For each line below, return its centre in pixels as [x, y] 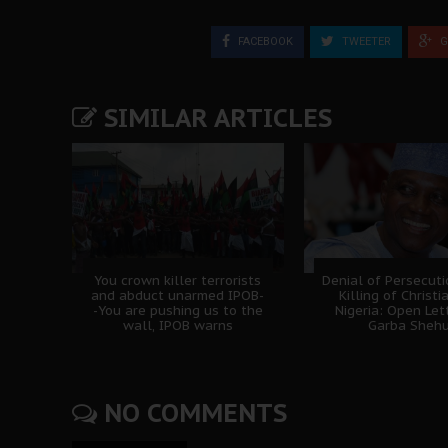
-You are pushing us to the [177, 310]
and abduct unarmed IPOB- [178, 295]
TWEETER [365, 41]
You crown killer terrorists [178, 280]
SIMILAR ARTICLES [214, 117]
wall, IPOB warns [177, 325]
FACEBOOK [264, 41]
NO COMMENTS [192, 412]
